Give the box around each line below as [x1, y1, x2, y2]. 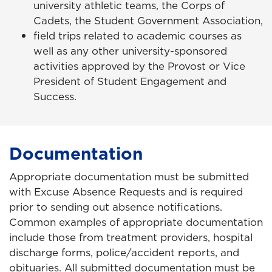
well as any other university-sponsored [33, 43, 227, 58]
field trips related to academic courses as [33, 28, 242, 43]
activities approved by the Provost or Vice [33, 58, 245, 73]
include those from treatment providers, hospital [9, 230, 253, 245]
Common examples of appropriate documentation [9, 215, 263, 230]
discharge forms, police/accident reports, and [9, 245, 239, 260]
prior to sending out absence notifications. [9, 200, 222, 215]
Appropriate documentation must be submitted [9, 169, 249, 185]
